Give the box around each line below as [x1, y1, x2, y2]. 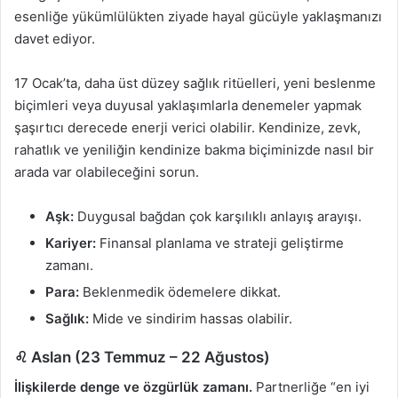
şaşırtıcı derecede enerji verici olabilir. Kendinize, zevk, [14, 119, 361, 137]
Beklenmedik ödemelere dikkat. [79, 283, 281, 301]
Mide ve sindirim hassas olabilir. [89, 310, 292, 328]
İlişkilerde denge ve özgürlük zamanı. [14, 378, 252, 395]
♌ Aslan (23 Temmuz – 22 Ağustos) [14, 348, 270, 367]
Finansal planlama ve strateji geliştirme [96, 235, 344, 252]
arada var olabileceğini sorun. [14, 163, 199, 181]
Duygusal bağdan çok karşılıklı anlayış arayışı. [74, 208, 362, 226]
